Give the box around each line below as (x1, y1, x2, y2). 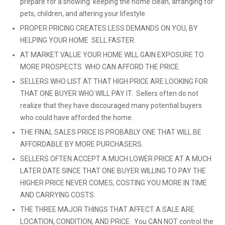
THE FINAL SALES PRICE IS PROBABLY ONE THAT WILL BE (20, 128, 201, 136)
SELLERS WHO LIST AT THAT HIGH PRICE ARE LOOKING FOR (20, 77, 208, 85)
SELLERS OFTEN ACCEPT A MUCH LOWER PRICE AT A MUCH (20, 155, 211, 163)
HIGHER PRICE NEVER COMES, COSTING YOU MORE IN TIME (20, 179, 207, 187)
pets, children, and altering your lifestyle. (20, 10, 147, 18)
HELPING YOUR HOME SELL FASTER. (20, 36, 136, 44)
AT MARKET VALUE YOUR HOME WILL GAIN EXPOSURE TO (20, 51, 204, 59)
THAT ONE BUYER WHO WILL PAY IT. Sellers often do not (20, 89, 198, 97)
